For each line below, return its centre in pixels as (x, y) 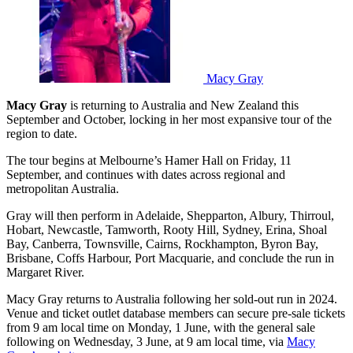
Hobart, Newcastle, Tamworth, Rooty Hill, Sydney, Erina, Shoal (167, 229)
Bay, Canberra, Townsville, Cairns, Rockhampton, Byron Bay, (162, 243)
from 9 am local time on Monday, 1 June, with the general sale (161, 327)
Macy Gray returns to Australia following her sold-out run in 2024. (172, 299)
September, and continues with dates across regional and (146, 174)
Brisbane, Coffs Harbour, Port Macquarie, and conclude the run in (170, 258)
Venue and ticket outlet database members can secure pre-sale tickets (176, 313)
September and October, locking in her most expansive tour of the (169, 119)
